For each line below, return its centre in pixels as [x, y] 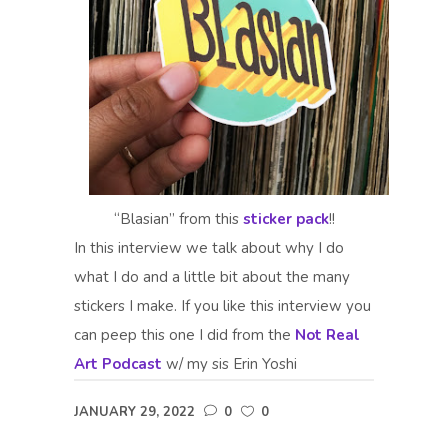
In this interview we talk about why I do [209, 248]
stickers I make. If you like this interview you [222, 306]
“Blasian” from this [178, 219]
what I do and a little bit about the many [212, 277]
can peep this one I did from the [184, 335]
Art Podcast [118, 364]
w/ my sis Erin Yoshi [229, 364]
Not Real [327, 335]
